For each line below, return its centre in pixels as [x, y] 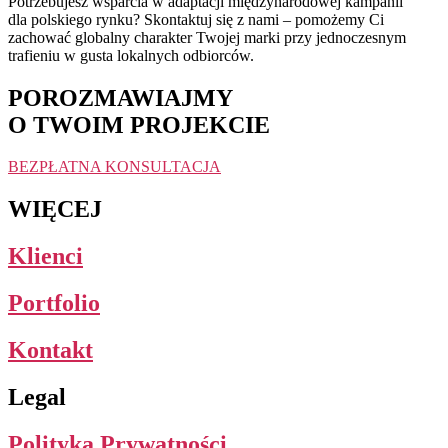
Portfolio [54, 303]
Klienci [45, 256]
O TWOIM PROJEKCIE [139, 124]
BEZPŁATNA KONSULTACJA [114, 167]
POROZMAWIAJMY [120, 97]
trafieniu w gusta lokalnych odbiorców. [131, 55]
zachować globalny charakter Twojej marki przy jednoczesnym [207, 37]
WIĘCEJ [55, 209]
